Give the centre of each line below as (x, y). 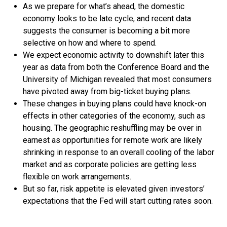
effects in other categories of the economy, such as (114, 116)
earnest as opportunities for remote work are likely (112, 140)
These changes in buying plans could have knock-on (115, 104)
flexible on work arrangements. (77, 177)
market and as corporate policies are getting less (110, 164)
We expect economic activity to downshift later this (113, 55)
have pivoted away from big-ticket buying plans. (107, 91)
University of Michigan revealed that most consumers (117, 79)
